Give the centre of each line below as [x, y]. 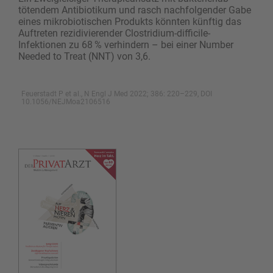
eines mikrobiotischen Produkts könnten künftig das [130, 22]
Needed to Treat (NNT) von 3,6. [84, 57]
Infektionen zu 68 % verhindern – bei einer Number [126, 45]
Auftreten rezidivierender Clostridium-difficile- [114, 34]
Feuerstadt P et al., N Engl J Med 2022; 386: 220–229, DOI [117, 94]
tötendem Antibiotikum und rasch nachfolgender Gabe [135, 10]
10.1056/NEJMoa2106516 [66, 102]
